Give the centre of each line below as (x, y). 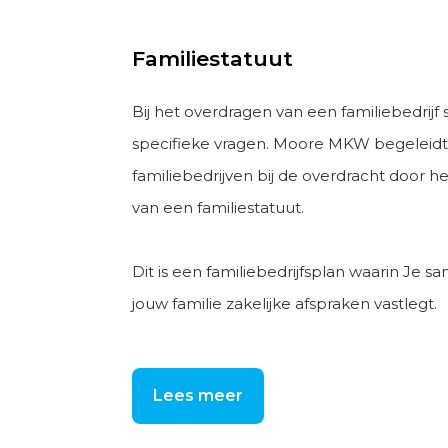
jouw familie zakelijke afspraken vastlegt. (284, 303)
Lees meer (198, 395)
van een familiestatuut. (218, 207)
